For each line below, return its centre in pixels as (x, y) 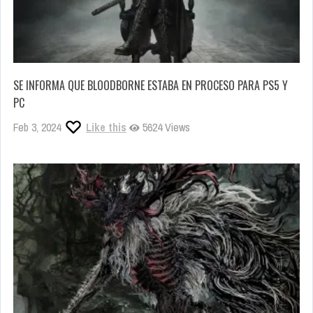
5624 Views (165, 128)
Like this (106, 128)
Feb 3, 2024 (37, 128)
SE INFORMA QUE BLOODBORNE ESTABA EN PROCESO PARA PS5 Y (151, 86)
